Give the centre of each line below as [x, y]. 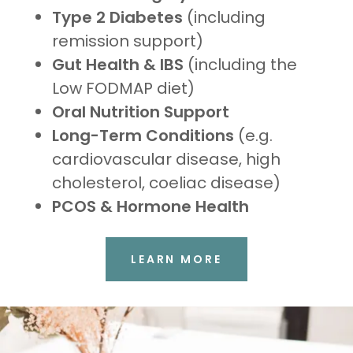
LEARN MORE [176, 259]
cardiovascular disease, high [166, 159]
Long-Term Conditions [143, 136]
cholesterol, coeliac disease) [166, 183]
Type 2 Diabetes [117, 17]
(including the [240, 65]
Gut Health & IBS [118, 65]
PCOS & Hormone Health [150, 206]
